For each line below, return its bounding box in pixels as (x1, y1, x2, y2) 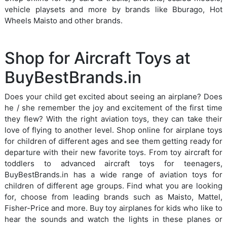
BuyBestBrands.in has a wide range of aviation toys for (5, 169, 222, 179)
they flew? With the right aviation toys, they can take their (5, 113, 222, 124)
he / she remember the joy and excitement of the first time (5, 102, 222, 112)
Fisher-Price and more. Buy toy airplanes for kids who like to (5, 203, 222, 213)
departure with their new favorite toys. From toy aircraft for (5, 147, 222, 157)
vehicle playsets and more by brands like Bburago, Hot (5, 4, 222, 14)
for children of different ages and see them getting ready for (5, 136, 222, 146)
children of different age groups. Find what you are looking (5, 180, 222, 191)
